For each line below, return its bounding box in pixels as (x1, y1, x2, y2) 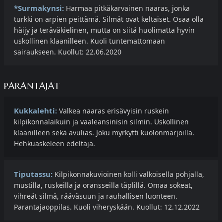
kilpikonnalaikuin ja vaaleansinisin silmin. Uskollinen (14, 117, 189, 127)
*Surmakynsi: (14, 3, 64, 13)
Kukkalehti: (14, 106, 57, 116)
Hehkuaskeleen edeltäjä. (14, 139, 95, 149)
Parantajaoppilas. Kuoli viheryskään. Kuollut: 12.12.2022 (14, 202, 200, 212)
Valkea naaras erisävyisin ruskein (57, 106, 169, 116)
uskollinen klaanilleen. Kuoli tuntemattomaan (14, 36, 165, 46)
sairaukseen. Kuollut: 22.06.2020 (14, 47, 121, 57)
